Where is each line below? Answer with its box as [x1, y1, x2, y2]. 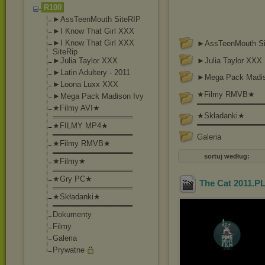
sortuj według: [203, 153, 250, 160]
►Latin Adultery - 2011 [53, 68, 130, 77]
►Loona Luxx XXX [53, 80, 118, 89]
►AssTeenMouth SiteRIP [53, 15, 141, 24]
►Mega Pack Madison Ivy [53, 92, 144, 101]
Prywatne [53, 245, 85, 254]
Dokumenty [53, 210, 92, 219]
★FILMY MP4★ [53, 121, 108, 130]
